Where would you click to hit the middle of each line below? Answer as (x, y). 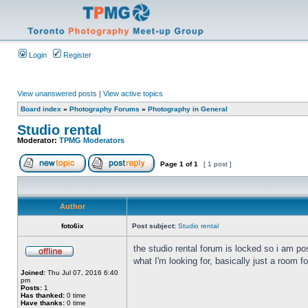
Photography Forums (104, 109)
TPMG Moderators (92, 140)
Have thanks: (43, 303)
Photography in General (188, 109)
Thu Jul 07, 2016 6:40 (82, 273)
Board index (41, 109)
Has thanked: (43, 295)
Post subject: (154, 226)
